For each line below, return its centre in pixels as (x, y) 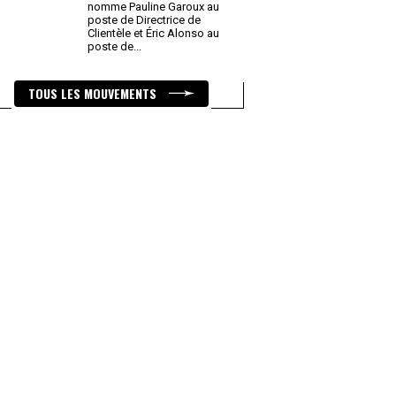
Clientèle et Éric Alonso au (153, 33)
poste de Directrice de (144, 20)
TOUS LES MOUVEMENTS (94, 93)
